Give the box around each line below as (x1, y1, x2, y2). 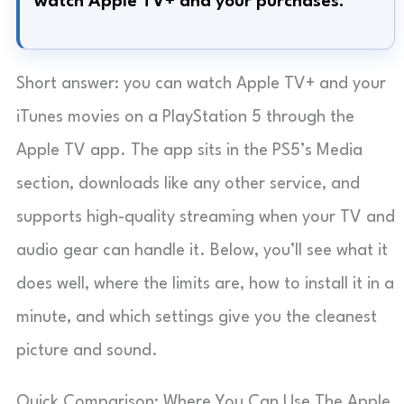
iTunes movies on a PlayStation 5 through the (16, 108, 354, 125)
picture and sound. (16, 342, 158, 359)
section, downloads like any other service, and (16, 175, 360, 192)
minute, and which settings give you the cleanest (16, 308, 377, 326)
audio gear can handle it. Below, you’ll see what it (16, 242, 388, 259)
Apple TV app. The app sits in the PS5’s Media (16, 142, 363, 159)
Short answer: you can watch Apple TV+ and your (16, 75, 386, 92)
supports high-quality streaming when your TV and (16, 208, 395, 225)
